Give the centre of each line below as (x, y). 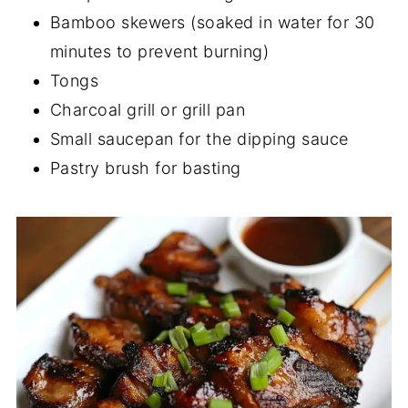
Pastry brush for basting (145, 168)
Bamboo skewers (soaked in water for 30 (212, 22)
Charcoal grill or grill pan (148, 109)
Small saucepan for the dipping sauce (199, 138)
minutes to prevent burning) (159, 51)
